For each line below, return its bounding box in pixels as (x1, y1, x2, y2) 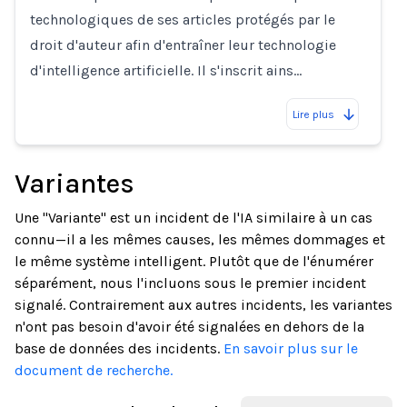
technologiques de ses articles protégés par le (30, 11, 335, 28)
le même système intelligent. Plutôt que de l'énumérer (15, 253, 373, 270)
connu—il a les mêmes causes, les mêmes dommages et (15, 231, 385, 248)
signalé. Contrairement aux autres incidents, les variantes (15, 296, 392, 313)
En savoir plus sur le (223, 340, 358, 357)
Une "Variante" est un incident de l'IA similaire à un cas (15, 209, 372, 226)
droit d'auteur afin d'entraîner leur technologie (30, 36, 336, 54)
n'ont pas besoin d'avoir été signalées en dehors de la (15, 318, 364, 335)
